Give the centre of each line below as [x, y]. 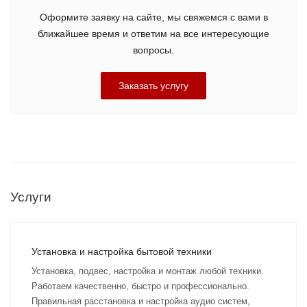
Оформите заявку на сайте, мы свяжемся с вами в [153, 17]
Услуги [31, 197]
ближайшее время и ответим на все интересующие [153, 34]
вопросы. [153, 50]
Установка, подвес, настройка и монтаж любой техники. [148, 271]
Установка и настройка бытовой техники [122, 251]
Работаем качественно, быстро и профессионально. [140, 286]
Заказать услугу [153, 86]
